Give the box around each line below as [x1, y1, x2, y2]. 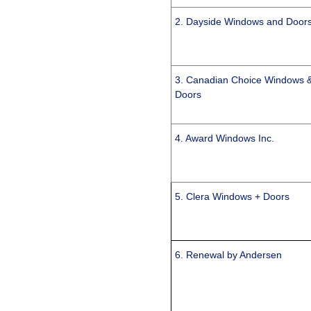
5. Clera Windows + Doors [175, 191, 290, 203]
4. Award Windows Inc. [175, 133, 275, 144]
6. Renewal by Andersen [175, 249, 283, 261]
